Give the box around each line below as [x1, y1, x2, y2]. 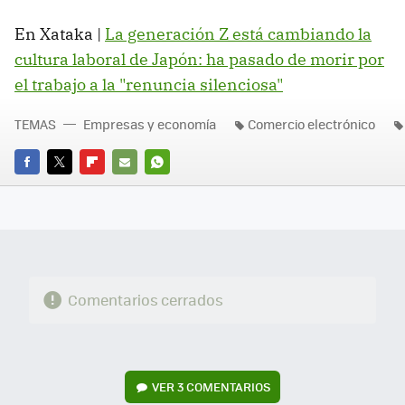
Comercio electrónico [248, 114, 375, 133]
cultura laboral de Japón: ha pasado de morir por [14, 48, 384, 70]
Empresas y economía [83, 114, 216, 133]
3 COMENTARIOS [177, 377, 271, 395]
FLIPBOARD [80, 177, 145, 195]
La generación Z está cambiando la [105, 23, 372, 44]
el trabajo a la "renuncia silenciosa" [14, 73, 283, 95]
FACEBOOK [14, 177, 75, 195]
